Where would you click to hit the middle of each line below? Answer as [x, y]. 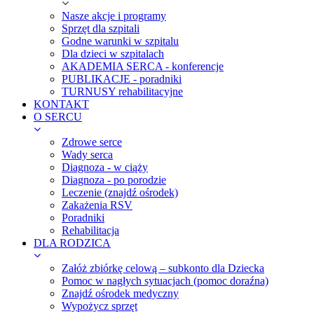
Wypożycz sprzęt [100, 306]
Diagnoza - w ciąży [105, 167]
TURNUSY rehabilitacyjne [122, 91]
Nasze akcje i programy [114, 16]
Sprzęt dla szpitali [101, 28]
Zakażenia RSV [97, 205]
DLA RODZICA [72, 243]
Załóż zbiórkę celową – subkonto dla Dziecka [163, 268]
